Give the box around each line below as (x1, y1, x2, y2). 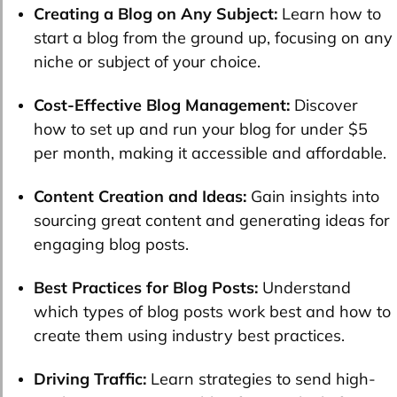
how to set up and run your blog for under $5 (34, 119, 368, 140)
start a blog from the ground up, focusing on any (34, 27, 393, 49)
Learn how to (277, 4, 381, 25)
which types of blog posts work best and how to (34, 301, 391, 323)
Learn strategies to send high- (151, 369, 376, 390)
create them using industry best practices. (34, 325, 345, 346)
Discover (294, 95, 358, 116)
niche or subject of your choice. (34, 51, 261, 73)
